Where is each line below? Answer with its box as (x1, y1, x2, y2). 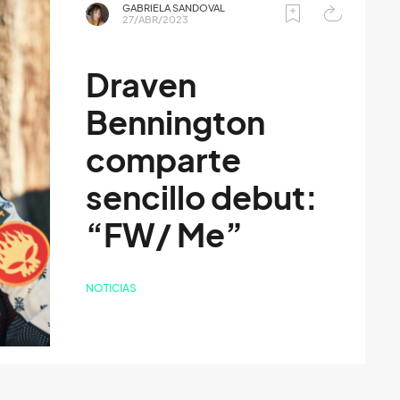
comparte (86, 140, 242, 179)
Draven (86, 65, 197, 104)
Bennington (86, 103, 266, 142)
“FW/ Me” (86, 215, 244, 254)
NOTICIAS (86, 280, 137, 295)
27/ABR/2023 (122, 12, 189, 26)
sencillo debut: (86, 178, 319, 217)
